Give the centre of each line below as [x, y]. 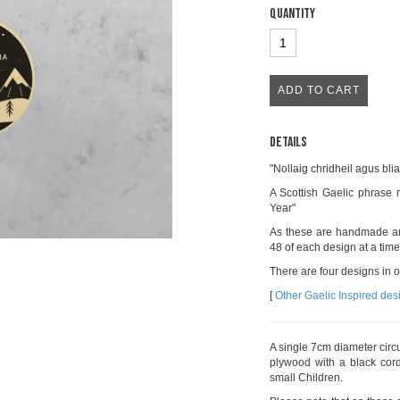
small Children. [306, 378]
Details [288, 142]
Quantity [292, 14]
